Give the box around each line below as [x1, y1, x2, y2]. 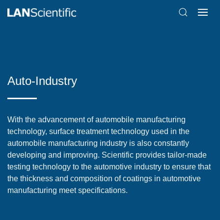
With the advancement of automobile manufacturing [7, 115, 186, 124]
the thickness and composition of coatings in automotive [7, 174, 201, 183]
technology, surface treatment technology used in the [7, 127, 190, 136]
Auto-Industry [7, 74, 77, 87]
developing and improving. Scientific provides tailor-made [7, 151, 207, 159]
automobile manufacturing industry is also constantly [7, 139, 189, 147]
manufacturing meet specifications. [7, 186, 128, 194]
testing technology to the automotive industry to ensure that [7, 163, 211, 171]
